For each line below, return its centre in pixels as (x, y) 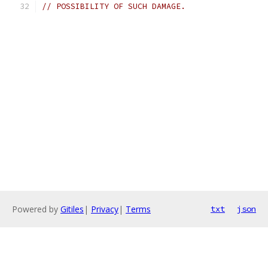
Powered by (36, 209)
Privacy (105, 209)
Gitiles (72, 209)
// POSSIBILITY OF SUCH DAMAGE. (114, 6)
